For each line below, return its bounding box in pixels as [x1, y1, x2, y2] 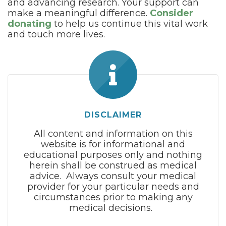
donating [8, 18, 51, 29]
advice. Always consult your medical [30, 171, 196, 182]
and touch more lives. [8, 29, 105, 40]
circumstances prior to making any [33, 192, 193, 203]
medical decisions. [69, 202, 157, 213]
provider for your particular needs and [27, 181, 199, 192]
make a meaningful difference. [8, 8, 150, 19]
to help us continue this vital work [51, 18, 208, 29]
